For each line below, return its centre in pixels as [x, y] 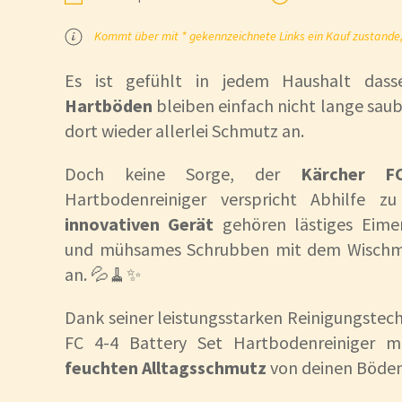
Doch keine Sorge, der [183, 174]
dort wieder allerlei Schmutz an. [184, 131]
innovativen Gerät [140, 224]
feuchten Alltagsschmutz [166, 368]
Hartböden [109, 106]
